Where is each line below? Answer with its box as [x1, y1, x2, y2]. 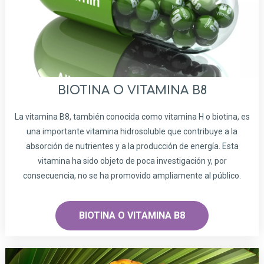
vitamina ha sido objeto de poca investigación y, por [37, 156, 227, 166]
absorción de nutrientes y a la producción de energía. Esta [25, 141, 239, 151]
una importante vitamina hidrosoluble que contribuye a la [27, 127, 237, 137]
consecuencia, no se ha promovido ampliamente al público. [23, 171, 241, 181]
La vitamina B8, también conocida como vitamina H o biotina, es [14, 112, 250, 122]
